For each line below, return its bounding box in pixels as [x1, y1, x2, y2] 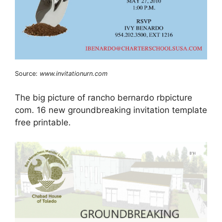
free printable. [15, 117, 71, 128]
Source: [15, 69, 40, 77]
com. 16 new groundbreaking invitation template [15, 105, 207, 115]
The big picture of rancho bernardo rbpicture [15, 93, 192, 103]
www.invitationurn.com [40, 69, 108, 77]
